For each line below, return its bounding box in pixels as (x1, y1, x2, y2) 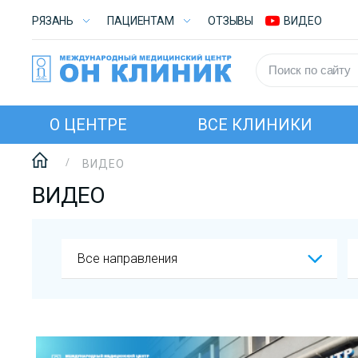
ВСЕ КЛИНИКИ (197, 115, 312, 134)
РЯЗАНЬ (32, 14, 74, 27)
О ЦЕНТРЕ (50, 115, 127, 134)
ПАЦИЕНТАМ (107, 14, 174, 27)
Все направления (78, 251, 177, 266)
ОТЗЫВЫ (207, 14, 254, 27)
